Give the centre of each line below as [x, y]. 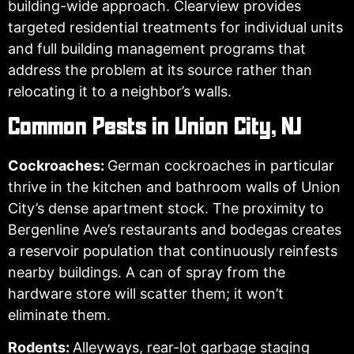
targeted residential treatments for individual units [175, 28]
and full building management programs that [157, 49]
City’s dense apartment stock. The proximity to [166, 208]
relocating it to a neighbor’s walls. [120, 92]
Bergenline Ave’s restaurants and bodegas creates [175, 229]
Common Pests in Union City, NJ [155, 128]
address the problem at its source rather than [160, 70]
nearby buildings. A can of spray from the [147, 272]
